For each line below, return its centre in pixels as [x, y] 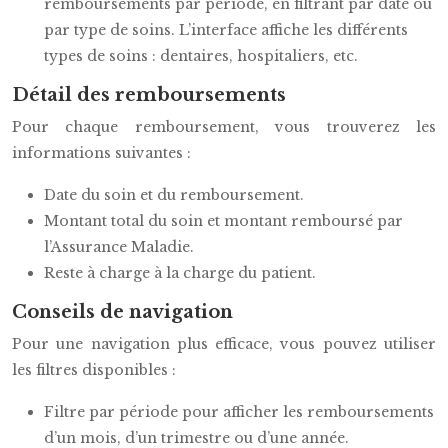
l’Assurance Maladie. [119, 247]
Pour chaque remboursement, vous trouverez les [224, 127]
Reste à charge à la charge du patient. [180, 273]
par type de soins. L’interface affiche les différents [226, 30]
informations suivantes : [101, 153]
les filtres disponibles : [94, 370]
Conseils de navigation [122, 312]
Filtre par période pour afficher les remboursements [239, 412]
